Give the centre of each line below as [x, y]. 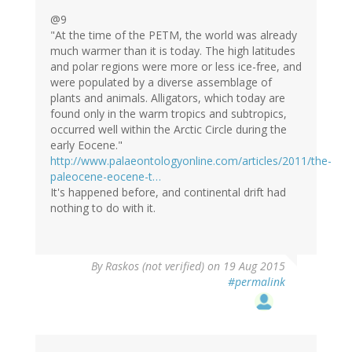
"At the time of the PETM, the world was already [174, 35]
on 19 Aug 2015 [245, 266]
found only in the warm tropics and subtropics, [169, 114]
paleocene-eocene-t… [106, 177]
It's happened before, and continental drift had [168, 192]
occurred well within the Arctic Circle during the [169, 130]
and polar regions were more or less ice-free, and [176, 67]
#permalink [257, 282]
